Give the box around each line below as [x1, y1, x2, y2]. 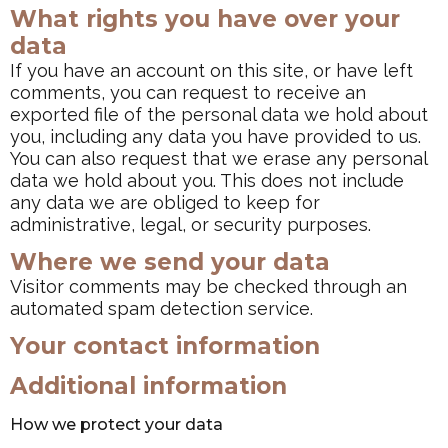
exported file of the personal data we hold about [10, 104, 428, 125]
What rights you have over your [10, 5, 400, 33]
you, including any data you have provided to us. [10, 126, 421, 147]
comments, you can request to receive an [10, 82, 366, 103]
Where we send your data [10, 248, 330, 277]
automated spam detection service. [10, 298, 313, 320]
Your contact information [10, 332, 320, 361]
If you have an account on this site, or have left [10, 60, 413, 81]
